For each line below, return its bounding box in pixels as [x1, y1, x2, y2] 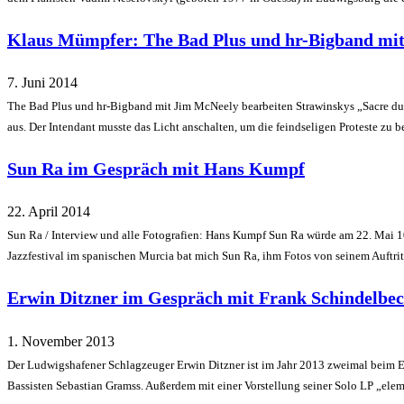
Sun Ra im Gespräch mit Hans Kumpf [7, 158, 305, 179]
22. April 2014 [7, 204, 90, 220]
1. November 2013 [7, 333, 115, 349]
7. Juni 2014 [7, 75, 78, 91]
